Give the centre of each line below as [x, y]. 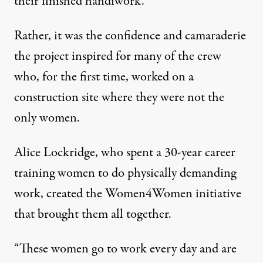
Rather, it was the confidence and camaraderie [130, 36]
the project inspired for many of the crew [118, 56]
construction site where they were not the [119, 97]
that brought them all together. [93, 214]
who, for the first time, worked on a [104, 77]
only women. [47, 118]
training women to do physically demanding [125, 173]
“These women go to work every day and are [125, 249]
